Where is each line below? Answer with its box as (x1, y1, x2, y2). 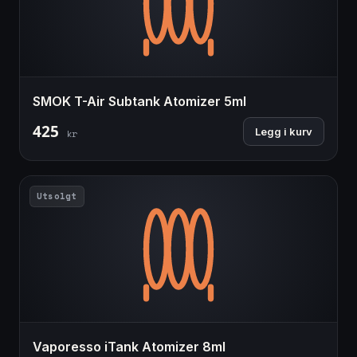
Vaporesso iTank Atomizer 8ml (33, 339, 226, 355)
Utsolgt (37, 190, 77, 203)
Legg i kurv (255, 125, 312, 139)
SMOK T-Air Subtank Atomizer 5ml (33, 93, 246, 110)
